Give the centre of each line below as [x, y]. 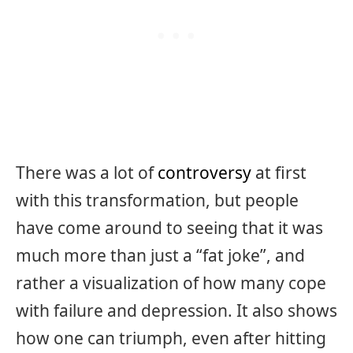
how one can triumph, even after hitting [171, 338]
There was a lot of [87, 172]
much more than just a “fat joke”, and [160, 255]
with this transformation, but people [157, 200]
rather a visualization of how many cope [171, 282]
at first [279, 172]
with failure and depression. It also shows [176, 310]
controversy [204, 172]
